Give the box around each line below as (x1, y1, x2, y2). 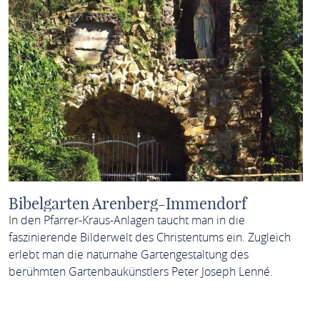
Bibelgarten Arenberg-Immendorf (8, 194, 246, 214)
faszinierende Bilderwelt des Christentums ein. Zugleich (8, 229, 291, 245)
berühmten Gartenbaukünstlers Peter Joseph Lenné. (8, 264, 273, 279)
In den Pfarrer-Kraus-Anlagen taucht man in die (8, 212, 245, 228)
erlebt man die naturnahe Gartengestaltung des (8, 246, 249, 262)
